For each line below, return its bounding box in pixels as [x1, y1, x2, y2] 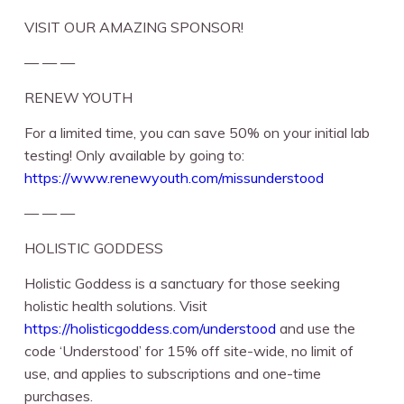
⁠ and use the [276, 318, 356, 337]
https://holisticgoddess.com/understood [24, 318, 277, 337]
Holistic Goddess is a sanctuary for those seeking [24, 273, 341, 292]
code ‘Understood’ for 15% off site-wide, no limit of [24, 341, 354, 360]
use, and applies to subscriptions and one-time [24, 363, 322, 382]
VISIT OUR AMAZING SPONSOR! [24, 17, 244, 36]
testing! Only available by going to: [24, 145, 245, 164]
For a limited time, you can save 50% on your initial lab [24, 123, 371, 142]
